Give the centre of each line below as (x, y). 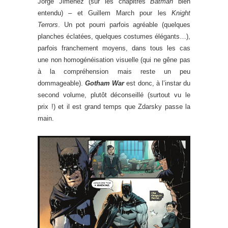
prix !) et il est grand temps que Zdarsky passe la (114, 106)
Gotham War (105, 83)
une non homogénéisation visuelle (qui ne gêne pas (114, 60)
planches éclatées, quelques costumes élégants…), (114, 36)
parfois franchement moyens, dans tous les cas (114, 48)
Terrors (48, 24)
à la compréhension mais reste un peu (114, 71)
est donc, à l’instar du (158, 83)
